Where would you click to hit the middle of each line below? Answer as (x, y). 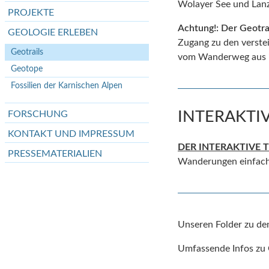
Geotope (27, 69)
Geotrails (27, 52)
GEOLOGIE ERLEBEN (53, 32)
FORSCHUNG (38, 114)
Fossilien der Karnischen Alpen (67, 86)
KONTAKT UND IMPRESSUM (71, 134)
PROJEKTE (31, 13)
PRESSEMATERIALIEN (55, 154)
